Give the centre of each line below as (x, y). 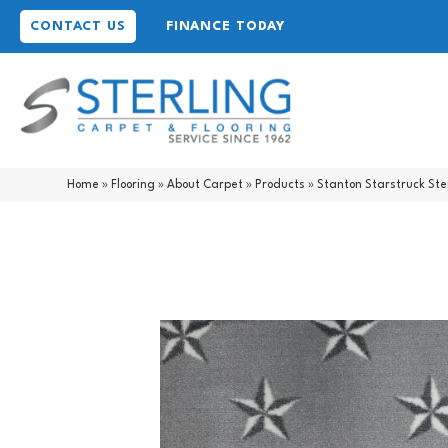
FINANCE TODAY (225, 26)
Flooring (133, 184)
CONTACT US (78, 26)
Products (280, 184)
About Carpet (205, 184)
